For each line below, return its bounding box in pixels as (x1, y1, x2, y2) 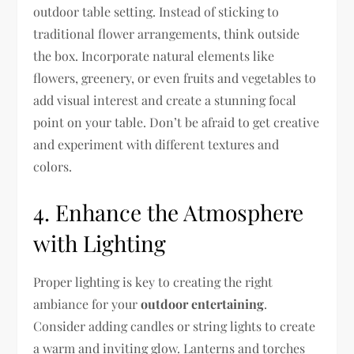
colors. (33, 157, 73, 175)
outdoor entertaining (141, 295, 265, 312)
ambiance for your (33, 295, 141, 312)
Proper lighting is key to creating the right (33, 273, 273, 290)
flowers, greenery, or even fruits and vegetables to (33, 69, 317, 86)
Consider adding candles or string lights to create (33, 317, 316, 334)
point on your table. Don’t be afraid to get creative (33, 113, 320, 130)
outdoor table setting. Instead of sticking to (33, 2, 280, 20)
